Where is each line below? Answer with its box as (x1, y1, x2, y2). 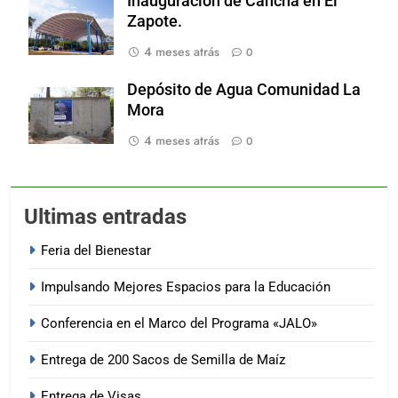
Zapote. (127, 12, 182, 31)
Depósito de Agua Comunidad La (127, 81, 361, 99)
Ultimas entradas (24, 204, 187, 230)
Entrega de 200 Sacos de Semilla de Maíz (41, 352, 285, 369)
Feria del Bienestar (41, 243, 151, 259)
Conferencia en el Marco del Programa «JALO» (41, 315, 317, 332)
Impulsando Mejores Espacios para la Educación (41, 279, 330, 296)
